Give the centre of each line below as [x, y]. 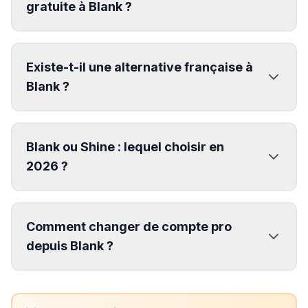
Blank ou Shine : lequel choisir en [125, 147]
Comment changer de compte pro [129, 227]
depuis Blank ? [70, 246]
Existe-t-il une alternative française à [140, 67]
